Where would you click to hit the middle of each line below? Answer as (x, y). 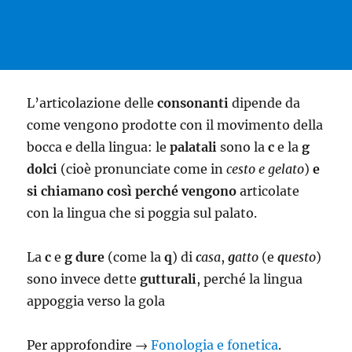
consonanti (193, 103)
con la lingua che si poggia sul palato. (142, 213)
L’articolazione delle (92, 103)
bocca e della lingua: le (99, 147)
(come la (135, 257)
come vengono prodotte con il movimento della (175, 125)
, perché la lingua (250, 279)
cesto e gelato (266, 169)
